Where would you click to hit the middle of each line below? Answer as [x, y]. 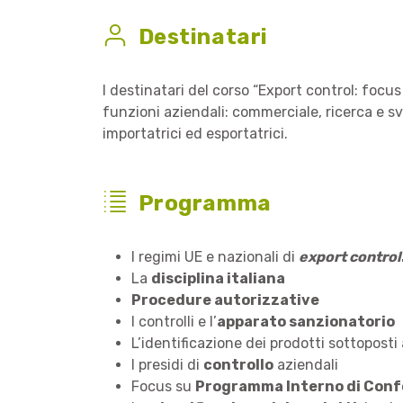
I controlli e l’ [174, 322]
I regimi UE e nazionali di [215, 257]
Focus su [163, 386]
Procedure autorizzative [225, 300]
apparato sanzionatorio [306, 322]
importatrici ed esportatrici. [195, 134]
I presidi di [167, 365]
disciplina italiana [218, 278]
